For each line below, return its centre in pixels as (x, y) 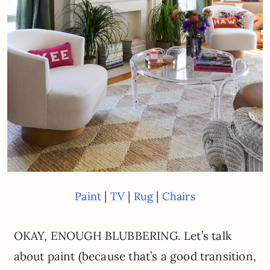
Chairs (178, 196)
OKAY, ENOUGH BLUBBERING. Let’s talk (122, 235)
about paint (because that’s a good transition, (135, 256)
